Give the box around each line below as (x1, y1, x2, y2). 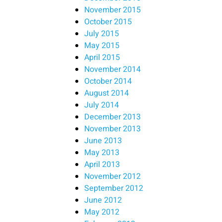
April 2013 (84, 159, 120, 171)
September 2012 (84, 182, 143, 195)
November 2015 (84, 4, 141, 16)
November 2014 (84, 63, 141, 76)
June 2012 (84, 194, 122, 207)
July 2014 (84, 99, 119, 111)
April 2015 (84, 52, 120, 64)
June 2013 (84, 135, 122, 147)
